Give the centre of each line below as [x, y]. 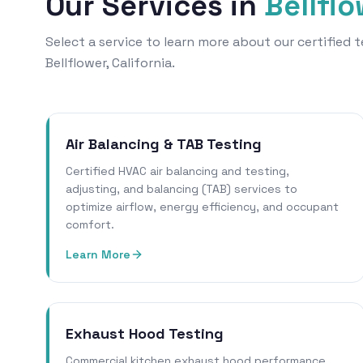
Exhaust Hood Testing [145, 334]
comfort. [90, 225]
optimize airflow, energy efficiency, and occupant [202, 207]
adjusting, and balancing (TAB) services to [181, 189]
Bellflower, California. [110, 63]
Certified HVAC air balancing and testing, [177, 171]
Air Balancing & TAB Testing [164, 144]
